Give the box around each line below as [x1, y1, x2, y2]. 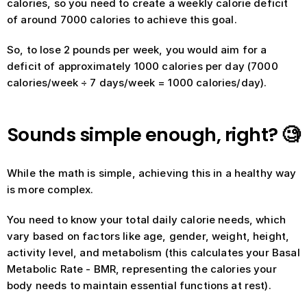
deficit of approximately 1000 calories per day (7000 [7, 60, 278, 73]
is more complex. [7, 183, 94, 196]
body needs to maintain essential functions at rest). [7, 279, 271, 292]
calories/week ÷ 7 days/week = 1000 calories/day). [7, 76, 267, 89]
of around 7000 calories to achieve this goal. [7, 13, 237, 26]
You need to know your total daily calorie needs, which [7, 213, 286, 226]
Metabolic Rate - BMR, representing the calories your [7, 262, 277, 275]
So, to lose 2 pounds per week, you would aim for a [7, 43, 267, 56]
